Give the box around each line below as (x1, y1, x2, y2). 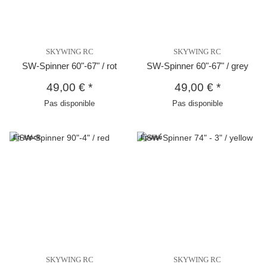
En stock (13, 133, 41, 141)
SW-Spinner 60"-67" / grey (146, 60, 249, 71)
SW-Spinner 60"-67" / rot (22, 60, 117, 71)
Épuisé (141, 133, 163, 141)
